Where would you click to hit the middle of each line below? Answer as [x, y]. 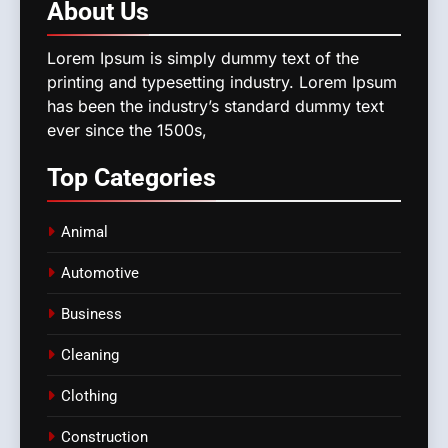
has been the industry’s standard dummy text [215, 105]
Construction [104, 436]
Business [91, 313]
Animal [84, 231]
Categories [155, 177]
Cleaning [90, 354]
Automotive [100, 272]
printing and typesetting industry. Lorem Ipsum [222, 81]
